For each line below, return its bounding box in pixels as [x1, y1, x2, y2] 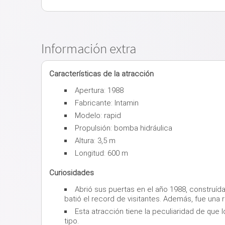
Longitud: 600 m [75, 148, 130, 158]
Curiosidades [49, 168, 94, 177]
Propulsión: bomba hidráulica [75, 123, 174, 133]
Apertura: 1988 [75, 85, 124, 95]
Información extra [41, 39, 136, 57]
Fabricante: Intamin [75, 98, 139, 107]
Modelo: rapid [75, 110, 123, 120]
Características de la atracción [49, 69, 154, 78]
